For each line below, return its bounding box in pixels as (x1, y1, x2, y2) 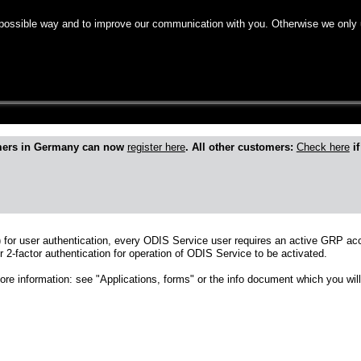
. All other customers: (185, 141, 297, 154)
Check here (296, 141, 350, 154)
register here (127, 141, 185, 154)
